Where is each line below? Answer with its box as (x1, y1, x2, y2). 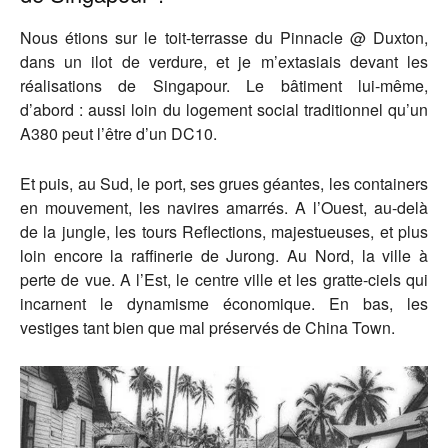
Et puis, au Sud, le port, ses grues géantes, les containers (20, 172, 428, 196)
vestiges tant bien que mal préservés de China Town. (20, 316, 395, 340)
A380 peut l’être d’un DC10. (20, 122, 217, 146)
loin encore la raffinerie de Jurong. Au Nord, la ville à (20, 244, 428, 268)
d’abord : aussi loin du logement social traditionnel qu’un (20, 98, 428, 122)
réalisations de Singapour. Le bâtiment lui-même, (20, 74, 428, 98)
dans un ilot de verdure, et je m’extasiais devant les (20, 50, 428, 74)
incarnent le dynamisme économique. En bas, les (20, 292, 428, 316)
